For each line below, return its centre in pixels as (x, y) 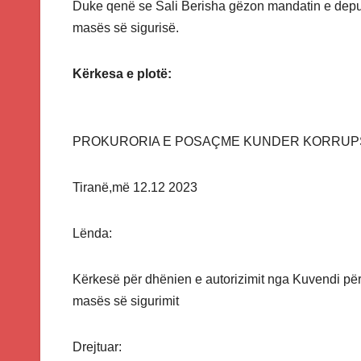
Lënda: (92, 234)
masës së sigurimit (126, 301)
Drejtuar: (97, 347)
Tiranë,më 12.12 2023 (135, 188)
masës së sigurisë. (126, 28)
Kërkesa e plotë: (122, 74)
